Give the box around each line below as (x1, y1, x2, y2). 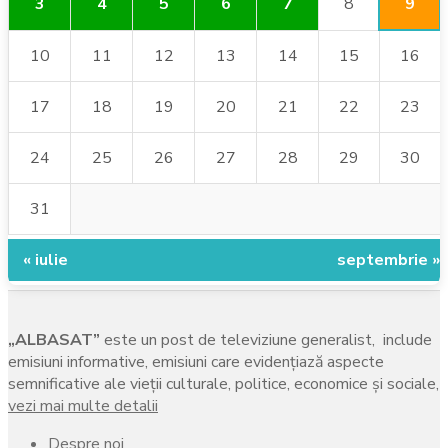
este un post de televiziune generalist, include (100, 328, 432, 351)
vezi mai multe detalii (8, 394, 158, 417)
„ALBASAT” (8, 328, 100, 351)
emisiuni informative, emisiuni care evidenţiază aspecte (8, 350, 384, 373)
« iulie (23, 248, 68, 271)
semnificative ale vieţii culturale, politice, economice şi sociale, (8, 372, 439, 395)
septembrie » (337, 248, 440, 271)
